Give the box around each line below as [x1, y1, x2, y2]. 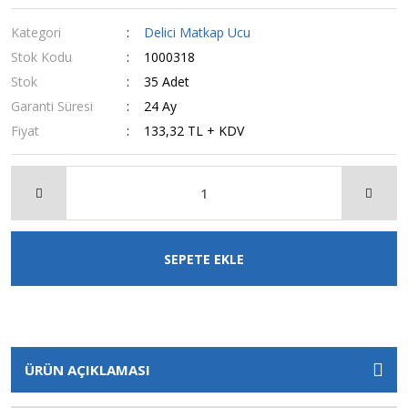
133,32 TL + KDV [144, 122, 245, 139]
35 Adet [144, 73, 190, 90]
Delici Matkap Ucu [144, 24, 251, 41]
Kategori [11, 24, 61, 41]
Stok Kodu [11, 48, 72, 66]
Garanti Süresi [11, 97, 93, 115]
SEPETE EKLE [164, 250, 244, 268]
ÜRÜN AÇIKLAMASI [25, 361, 150, 379]
